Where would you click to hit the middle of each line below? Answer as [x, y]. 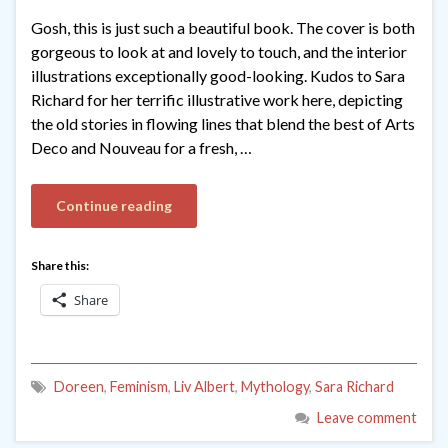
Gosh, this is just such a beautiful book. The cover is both [223, 28]
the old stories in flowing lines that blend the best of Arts [223, 124]
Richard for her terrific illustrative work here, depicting [217, 100]
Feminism [139, 387]
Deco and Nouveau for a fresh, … [141, 148]
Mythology [275, 387]
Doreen [79, 387]
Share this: [60, 266]
